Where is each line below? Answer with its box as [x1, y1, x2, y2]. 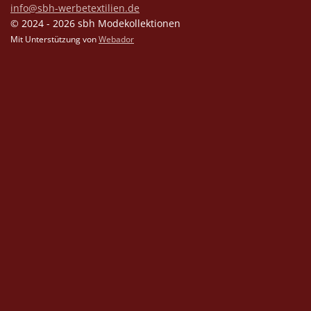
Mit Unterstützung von [10, 34, 99, 45]
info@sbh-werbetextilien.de [10, 1, 140, 15]
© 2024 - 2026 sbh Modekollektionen [10, 17, 180, 31]
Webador [99, 34, 134, 45]
